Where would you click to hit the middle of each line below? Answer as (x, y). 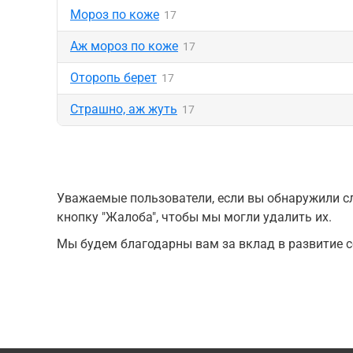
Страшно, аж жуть (124, 109)
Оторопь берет (113, 78)
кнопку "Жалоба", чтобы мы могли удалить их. (194, 217)
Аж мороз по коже (124, 46)
